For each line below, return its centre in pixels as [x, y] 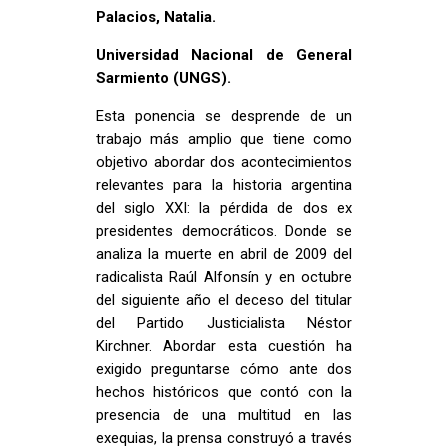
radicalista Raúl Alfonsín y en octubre [224, 276]
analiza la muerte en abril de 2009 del [224, 253]
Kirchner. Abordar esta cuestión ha [224, 345]
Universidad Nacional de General [224, 54]
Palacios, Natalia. [155, 17]
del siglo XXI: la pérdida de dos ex [224, 207]
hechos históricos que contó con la [224, 391]
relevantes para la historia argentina [224, 184]
